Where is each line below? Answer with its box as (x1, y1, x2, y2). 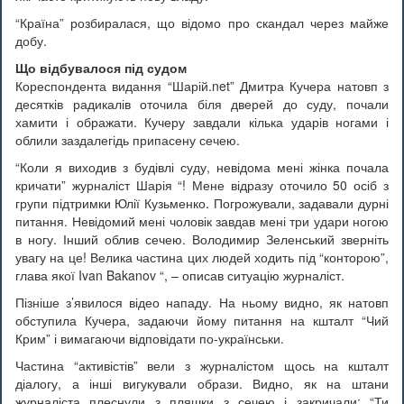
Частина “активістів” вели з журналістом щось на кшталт (15, 356, 389, 374)
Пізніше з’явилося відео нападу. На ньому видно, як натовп (15, 293, 389, 311)
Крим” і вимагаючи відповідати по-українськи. (15, 329, 284, 347)
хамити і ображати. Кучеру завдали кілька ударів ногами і (15, 113, 389, 131)
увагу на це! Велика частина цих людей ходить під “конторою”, (15, 248, 389, 266)
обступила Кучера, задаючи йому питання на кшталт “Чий (15, 311, 389, 329)
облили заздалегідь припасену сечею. (15, 131, 240, 149)
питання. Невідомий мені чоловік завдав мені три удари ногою (15, 212, 389, 230)
